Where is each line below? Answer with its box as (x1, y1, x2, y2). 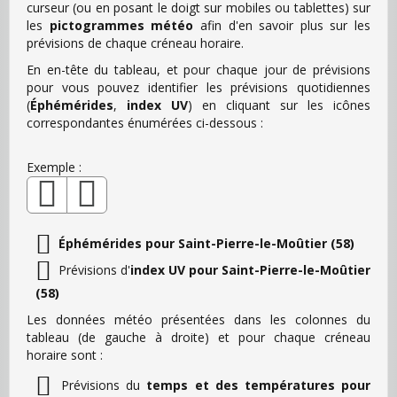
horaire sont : (27, 346, 103, 363)
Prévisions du (55, 376, 147, 393)
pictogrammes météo (49, 16, 194, 34)
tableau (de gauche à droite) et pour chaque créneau (27, 328, 370, 346)
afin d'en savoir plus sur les (193, 16, 370, 34)
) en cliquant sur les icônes (188, 96, 370, 113)
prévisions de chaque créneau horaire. (27, 34, 244, 51)
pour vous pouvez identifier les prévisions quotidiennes (27, 78, 370, 96)
